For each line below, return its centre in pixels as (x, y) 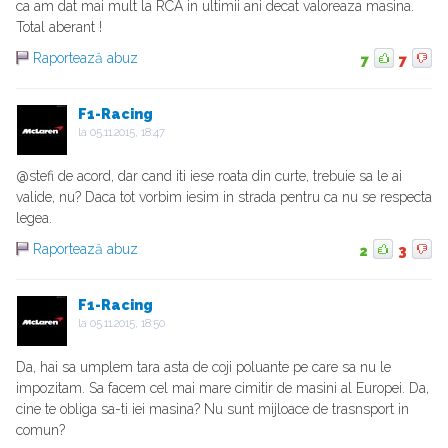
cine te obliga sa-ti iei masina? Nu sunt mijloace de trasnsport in (212, 409)
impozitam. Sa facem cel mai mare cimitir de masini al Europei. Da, (222, 388)
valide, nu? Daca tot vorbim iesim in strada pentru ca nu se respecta (224, 197)
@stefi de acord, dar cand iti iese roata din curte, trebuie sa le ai (209, 176)
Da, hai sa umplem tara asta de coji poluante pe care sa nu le (203, 367)
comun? (40, 430)
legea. (34, 218)
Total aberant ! (59, 27)
